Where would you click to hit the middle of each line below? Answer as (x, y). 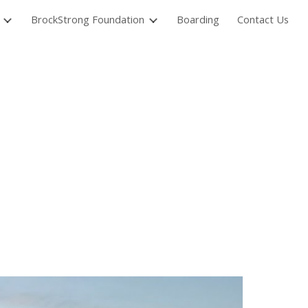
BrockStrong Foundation (88, 19)
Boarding (198, 19)
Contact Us (263, 19)
